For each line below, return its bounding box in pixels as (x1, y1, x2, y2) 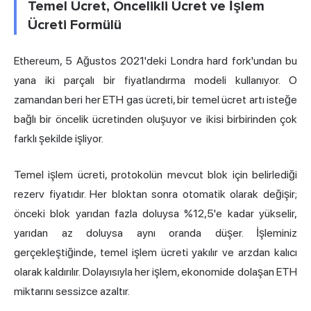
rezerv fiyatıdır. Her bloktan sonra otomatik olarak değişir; (14, 187, 297, 201)
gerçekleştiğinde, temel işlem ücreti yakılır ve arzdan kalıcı (14, 246, 297, 260)
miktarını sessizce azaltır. (14, 285, 130, 299)
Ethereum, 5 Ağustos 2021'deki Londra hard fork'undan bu (14, 54, 297, 68)
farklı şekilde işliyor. (14, 132, 103, 146)
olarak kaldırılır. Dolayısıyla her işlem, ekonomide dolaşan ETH (14, 265, 297, 279)
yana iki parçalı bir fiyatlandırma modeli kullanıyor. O (14, 74, 297, 87)
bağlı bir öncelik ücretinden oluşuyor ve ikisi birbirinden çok (14, 112, 297, 126)
